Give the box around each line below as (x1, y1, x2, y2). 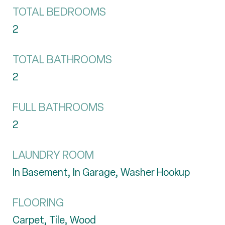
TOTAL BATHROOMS (13, 52, 112, 67)
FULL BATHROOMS (13, 100, 104, 115)
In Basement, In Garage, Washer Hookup (13, 166, 190, 179)
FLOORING (13, 195, 64, 210)
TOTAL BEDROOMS (13, 5, 106, 19)
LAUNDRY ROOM (13, 148, 94, 162)
